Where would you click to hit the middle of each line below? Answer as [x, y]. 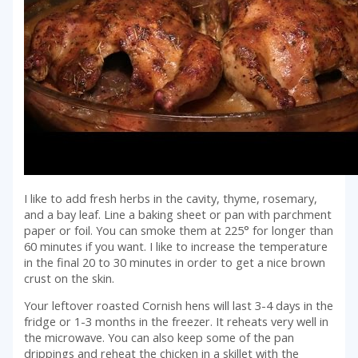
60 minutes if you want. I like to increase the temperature [176, 246]
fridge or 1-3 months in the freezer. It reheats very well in [177, 322]
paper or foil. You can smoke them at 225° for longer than [179, 230]
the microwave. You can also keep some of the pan [159, 338]
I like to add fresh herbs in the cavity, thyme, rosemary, [171, 198]
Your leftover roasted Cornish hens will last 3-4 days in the [179, 306]
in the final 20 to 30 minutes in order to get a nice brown [175, 262]
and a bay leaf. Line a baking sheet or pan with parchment [178, 214]
